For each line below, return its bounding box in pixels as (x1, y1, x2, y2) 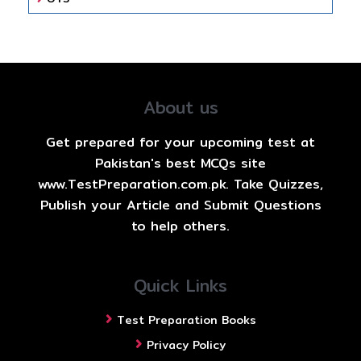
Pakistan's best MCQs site (95, 152, 266, 173)
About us (143, 94, 218, 122)
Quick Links (134, 272, 227, 299)
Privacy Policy (147, 336, 226, 355)
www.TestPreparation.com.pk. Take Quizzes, (38, 173, 323, 194)
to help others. (131, 215, 230, 236)
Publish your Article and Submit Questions (39, 194, 322, 215)
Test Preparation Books (116, 311, 256, 330)
